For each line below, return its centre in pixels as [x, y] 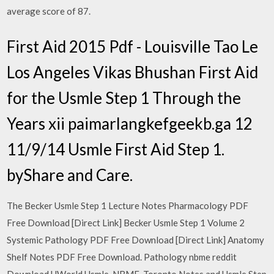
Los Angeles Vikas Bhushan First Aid [133, 72]
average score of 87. [49, 11]
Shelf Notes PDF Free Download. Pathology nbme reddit [122, 257]
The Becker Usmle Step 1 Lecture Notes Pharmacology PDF [128, 205]
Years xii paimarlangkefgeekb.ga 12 [130, 123]
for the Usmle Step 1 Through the [124, 98]
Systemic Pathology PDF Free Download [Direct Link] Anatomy [136, 239]
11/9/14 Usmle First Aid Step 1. [116, 149]
